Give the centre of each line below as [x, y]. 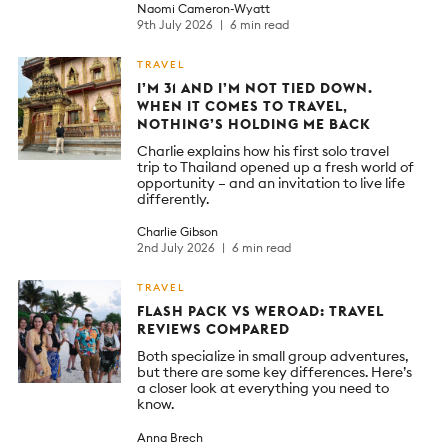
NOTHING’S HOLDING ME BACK [254, 123]
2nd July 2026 [177, 248]
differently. [173, 198]
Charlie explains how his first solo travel [263, 150]
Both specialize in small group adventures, [273, 356]
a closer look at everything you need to [263, 388]
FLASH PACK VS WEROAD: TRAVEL [260, 311]
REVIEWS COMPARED [213, 329]
